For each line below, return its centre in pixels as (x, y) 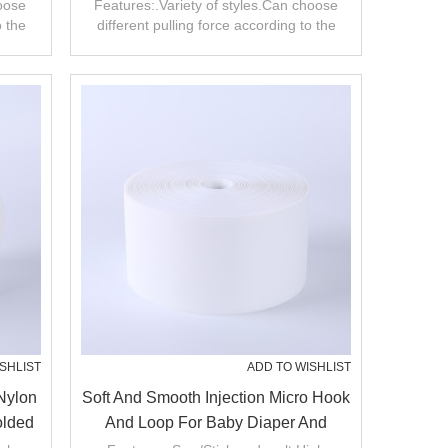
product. (216, 45)
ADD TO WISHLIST (299, 367)
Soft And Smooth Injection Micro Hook (216, 397)
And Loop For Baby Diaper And (216, 422)
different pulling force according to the (216, 25)
